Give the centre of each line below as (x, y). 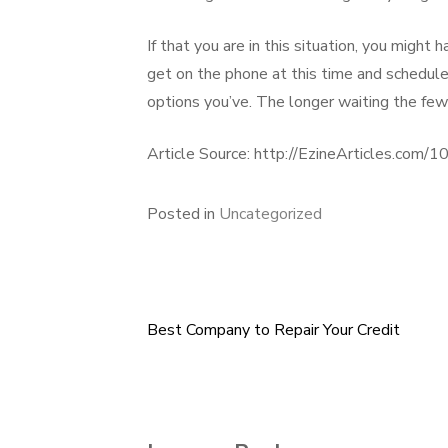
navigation (215, 390)
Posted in (183, 214)
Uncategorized (270, 214)
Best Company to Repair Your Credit (273, 330)
